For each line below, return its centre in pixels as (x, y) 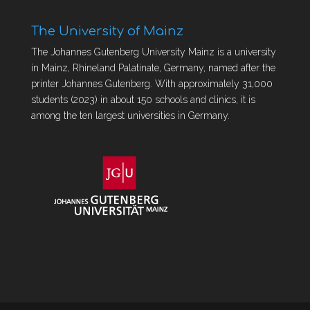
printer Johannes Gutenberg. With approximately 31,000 (152, 84)
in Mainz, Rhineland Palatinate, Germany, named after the (153, 68)
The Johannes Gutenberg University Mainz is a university (153, 52)
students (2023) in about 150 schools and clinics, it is (143, 100)
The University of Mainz (107, 31)
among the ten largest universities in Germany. (130, 116)
